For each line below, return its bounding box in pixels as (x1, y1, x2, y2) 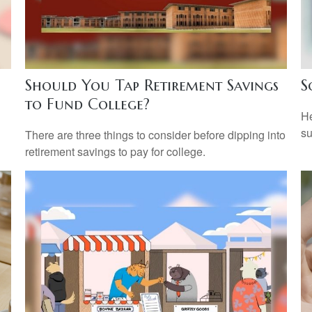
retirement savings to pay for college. (24, 143, 205, 159)
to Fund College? (24, 95, 150, 114)
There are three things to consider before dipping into (24, 126, 286, 143)
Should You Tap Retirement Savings (24, 76, 279, 95)
